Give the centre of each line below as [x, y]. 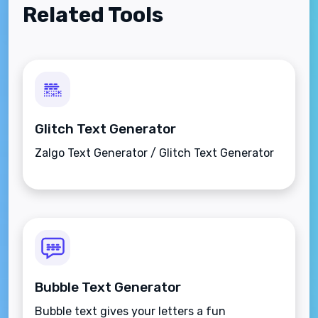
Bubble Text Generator [108, 287]
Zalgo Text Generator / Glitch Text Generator [154, 153]
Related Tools [93, 15]
